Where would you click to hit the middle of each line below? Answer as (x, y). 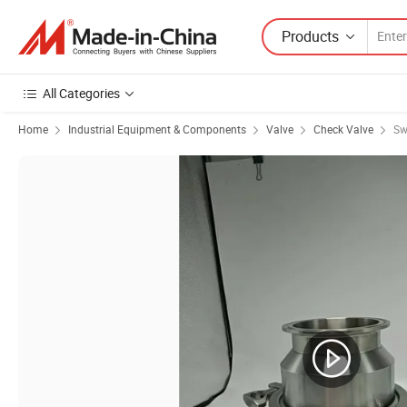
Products (310, 36)
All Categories (81, 93)
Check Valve (343, 129)
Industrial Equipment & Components (157, 129)
